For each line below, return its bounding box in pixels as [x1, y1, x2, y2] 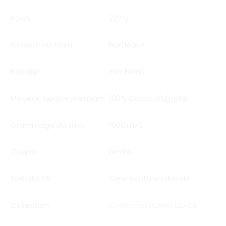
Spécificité [11, 173, 50, 184]
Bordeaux [109, 39, 144, 50]
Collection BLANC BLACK [109, 199, 198, 210]
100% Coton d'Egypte [109, 92, 188, 103]
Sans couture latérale [109, 173, 190, 184]
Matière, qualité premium [11, 92, 105, 103]
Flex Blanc [109, 66, 145, 77]
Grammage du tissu [11, 119, 86, 130]
